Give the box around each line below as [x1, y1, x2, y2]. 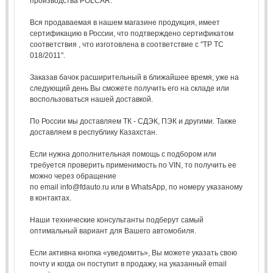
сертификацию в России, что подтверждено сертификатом [29, 29, 233, 38]
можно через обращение [29, 171, 116, 180]
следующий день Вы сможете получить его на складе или [29, 83, 229, 93]
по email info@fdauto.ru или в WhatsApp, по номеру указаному [29, 182, 243, 191]
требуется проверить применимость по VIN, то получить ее [29, 160, 236, 169]
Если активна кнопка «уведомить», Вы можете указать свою [29, 248, 237, 257]
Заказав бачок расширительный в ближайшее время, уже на [29, 73, 239, 82]
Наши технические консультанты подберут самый [29, 215, 204, 224]
